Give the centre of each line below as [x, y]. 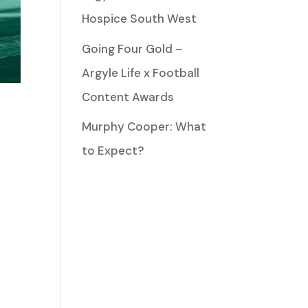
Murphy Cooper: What [144, 126]
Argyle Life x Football [141, 73]
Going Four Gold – [133, 48]
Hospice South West [140, 19]
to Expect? [113, 151]
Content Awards [128, 97]
